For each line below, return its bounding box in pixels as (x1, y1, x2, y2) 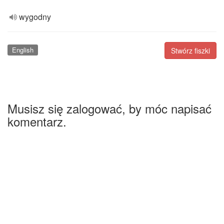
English (11, 45, 33, 54)
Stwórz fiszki (171, 45, 210, 55)
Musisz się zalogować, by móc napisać (7, 99, 211, 117)
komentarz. (7, 112, 66, 130)
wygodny (19, 11, 51, 22)
